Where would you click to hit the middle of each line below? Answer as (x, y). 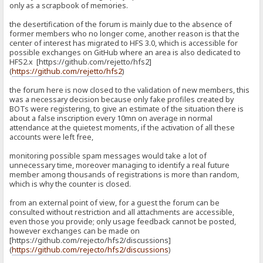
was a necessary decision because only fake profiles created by (122, 100)
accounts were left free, (52, 137)
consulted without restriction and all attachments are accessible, (122, 213)
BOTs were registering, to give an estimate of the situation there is (127, 109)
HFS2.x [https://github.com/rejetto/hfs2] (81, 62)
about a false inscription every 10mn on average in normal (111, 119)
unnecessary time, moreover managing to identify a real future (120, 166)
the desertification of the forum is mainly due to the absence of (121, 25)
